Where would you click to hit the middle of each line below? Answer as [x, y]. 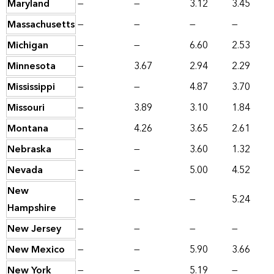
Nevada [25, 170]
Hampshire [32, 208]
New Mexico [36, 250]
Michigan [28, 46]
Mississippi [31, 87]
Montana [28, 129]
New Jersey [34, 229]
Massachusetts [41, 25]
